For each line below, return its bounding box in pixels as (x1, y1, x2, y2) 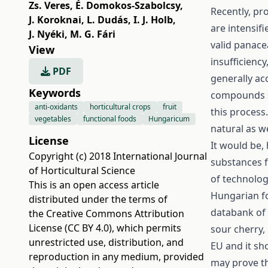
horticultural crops (90, 102, 151, 112)
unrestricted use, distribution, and (29, 236, 184, 249)
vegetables (35, 114, 71, 124)
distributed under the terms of (29, 193, 167, 206)
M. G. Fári (70, 28, 115, 41)
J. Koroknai (29, 13, 81, 26)
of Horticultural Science (29, 164, 135, 177)
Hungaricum (148, 114, 190, 124)
